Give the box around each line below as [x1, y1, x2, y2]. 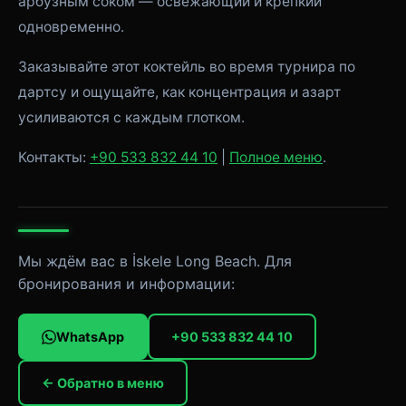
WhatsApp [56, 329, 124, 344]
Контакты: [18, 149, 90, 166]
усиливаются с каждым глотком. [18, 109, 245, 126]
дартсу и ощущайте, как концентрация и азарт [18, 83, 341, 101]
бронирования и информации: [18, 275, 235, 293]
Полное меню [229, 149, 323, 166]
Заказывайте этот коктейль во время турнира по [18, 58, 355, 75]
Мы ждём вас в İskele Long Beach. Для [18, 252, 292, 270]
